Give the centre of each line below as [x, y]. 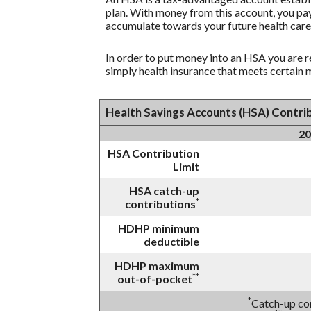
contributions [160, 204]
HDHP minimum [159, 228]
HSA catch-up [164, 191]
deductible [171, 242]
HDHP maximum [157, 266]
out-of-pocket [155, 279]
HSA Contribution [153, 153]
